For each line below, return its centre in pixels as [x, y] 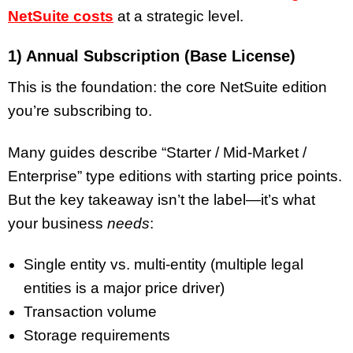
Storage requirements [97, 336]
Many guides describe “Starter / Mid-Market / [157, 152]
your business [58, 223]
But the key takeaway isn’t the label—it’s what [162, 199]
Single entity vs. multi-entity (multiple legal [163, 265]
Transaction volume [90, 312]
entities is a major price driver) [124, 288]
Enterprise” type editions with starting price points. [175, 176]
